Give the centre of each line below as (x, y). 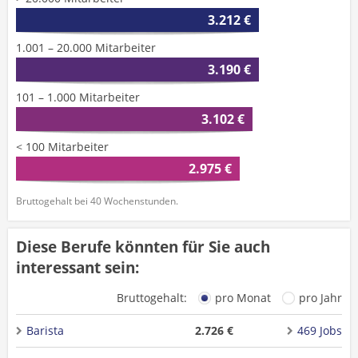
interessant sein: (78, 268)
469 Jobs (319, 330)
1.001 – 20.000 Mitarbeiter (86, 48)
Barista (45, 330)
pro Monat (243, 298)
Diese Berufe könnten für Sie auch (143, 247)
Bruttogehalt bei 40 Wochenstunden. (97, 201)
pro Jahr (320, 298)
